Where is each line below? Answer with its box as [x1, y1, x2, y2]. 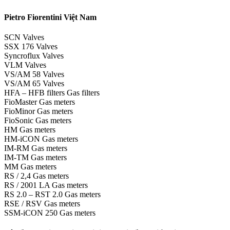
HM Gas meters [4, 125, 55, 135]
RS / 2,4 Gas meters [4, 171, 69, 181]
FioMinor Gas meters [4, 107, 73, 116]
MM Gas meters [4, 162, 56, 171]
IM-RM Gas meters [4, 144, 67, 153]
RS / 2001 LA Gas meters [4, 181, 88, 190]
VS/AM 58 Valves [4, 70, 64, 79]
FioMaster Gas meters [4, 98, 75, 107]
